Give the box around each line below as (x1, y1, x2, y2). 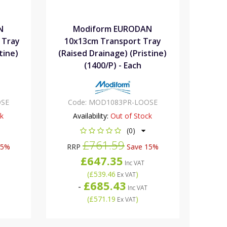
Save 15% (124, 141, 159, 152)
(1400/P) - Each (84, 59, 141, 71)
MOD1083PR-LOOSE (88, 97, 158, 107)
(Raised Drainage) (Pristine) (58, 47, 167, 59)
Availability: (73, 110, 109, 121)
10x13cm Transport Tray (64, 35, 161, 47)
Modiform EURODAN (73, 23, 153, 34)
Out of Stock (110, 110, 153, 121)
